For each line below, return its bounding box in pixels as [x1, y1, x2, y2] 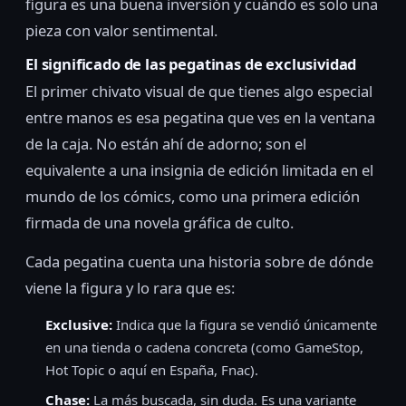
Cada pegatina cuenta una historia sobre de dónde [25, 251, 373, 273]
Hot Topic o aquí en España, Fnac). [45, 361, 258, 380]
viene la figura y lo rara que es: [25, 277, 235, 299]
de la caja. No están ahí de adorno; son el [25, 133, 306, 155]
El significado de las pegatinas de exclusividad [25, 53, 357, 74]
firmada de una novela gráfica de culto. [25, 212, 294, 234]
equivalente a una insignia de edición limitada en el [25, 159, 373, 181]
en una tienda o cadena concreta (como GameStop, [45, 338, 363, 357]
